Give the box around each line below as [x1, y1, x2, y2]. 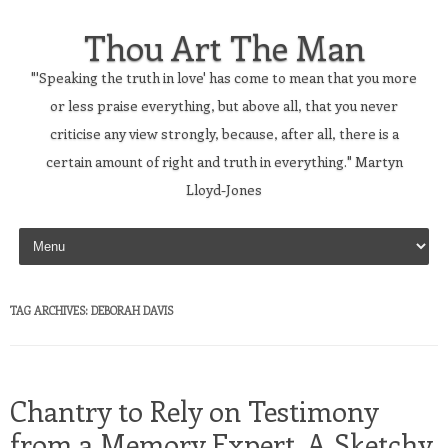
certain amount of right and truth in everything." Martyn [45, 152, 403, 171]
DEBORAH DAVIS [91, 303, 173, 318]
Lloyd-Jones [186, 180, 262, 199]
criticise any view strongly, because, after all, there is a [49, 124, 399, 143]
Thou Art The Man [83, 24, 365, 70]
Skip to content [14, 221, 114, 240]
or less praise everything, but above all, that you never [50, 96, 398, 115]
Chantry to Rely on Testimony [10, 392, 378, 429]
